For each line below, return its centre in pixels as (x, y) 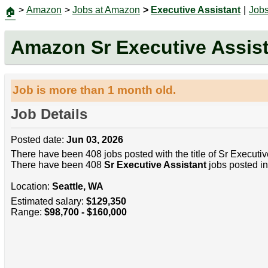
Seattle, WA (77, 187)
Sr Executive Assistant (155, 165)
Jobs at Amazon (106, 10)
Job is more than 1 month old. (95, 90)
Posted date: (38, 140)
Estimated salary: (48, 201)
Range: (27, 212)
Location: (31, 187)
